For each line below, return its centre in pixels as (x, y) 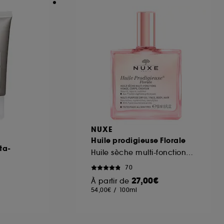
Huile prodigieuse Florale (138, 140)
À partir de (111, 181)
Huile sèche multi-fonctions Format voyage (189, 152)
